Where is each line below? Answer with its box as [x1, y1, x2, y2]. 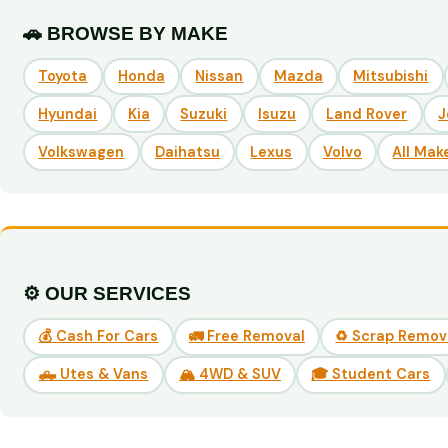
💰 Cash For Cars [38, 327, 159, 346]
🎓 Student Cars [311, 365, 431, 384]
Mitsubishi [353, 67, 429, 86]
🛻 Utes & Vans [38, 365, 149, 384]
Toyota [38, 67, 88, 86]
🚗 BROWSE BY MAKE [23, 22, 229, 44]
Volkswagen [38, 142, 125, 161]
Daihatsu [154, 142, 220, 161]
